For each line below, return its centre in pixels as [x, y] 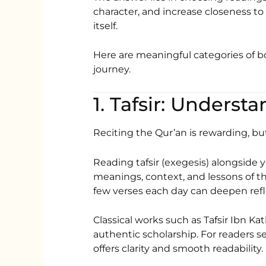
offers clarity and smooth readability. [178, 249]
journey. [112, 69]
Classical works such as [149, 220]
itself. [106, 26]
